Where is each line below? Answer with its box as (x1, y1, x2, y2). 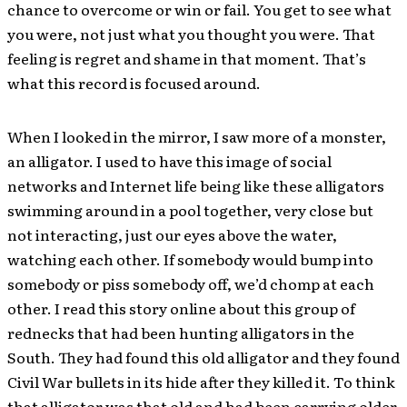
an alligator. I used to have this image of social (7, 150, 332, 172)
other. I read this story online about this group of (7, 297, 355, 319)
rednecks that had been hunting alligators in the (7, 322, 354, 343)
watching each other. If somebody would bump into (7, 248, 373, 270)
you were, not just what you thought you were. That (7, 23, 375, 45)
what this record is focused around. (7, 72, 261, 94)
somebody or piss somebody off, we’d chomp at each (7, 273, 374, 294)
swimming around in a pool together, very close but (7, 199, 373, 221)
